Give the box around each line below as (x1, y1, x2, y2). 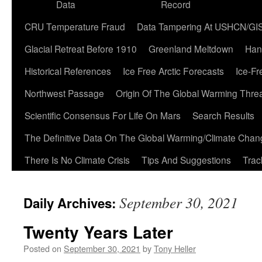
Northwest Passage (25, 87, 104, 99)
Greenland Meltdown (149, 42, 233, 55)
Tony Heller (154, 242, 196, 254)
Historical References (25, 64, 111, 77)
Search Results (192, 109, 254, 122)
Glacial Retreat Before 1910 (25, 42, 137, 55)
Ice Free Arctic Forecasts (123, 64, 224, 77)
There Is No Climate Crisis (25, 153, 130, 166)
